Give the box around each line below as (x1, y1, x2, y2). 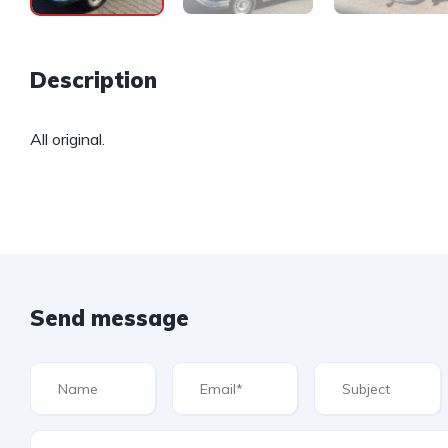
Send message (30, 304, 189, 333)
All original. (30, 129, 105, 150)
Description (30, 66, 157, 95)
